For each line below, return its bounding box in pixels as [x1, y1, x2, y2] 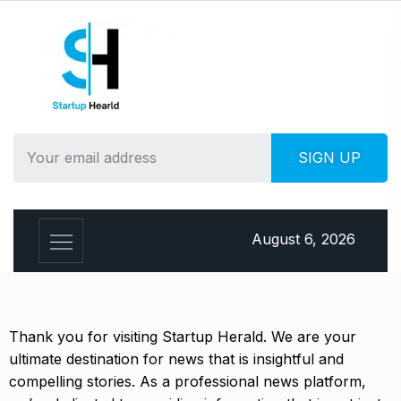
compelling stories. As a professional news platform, [9, 372, 366, 390]
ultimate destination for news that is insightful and [9, 350, 344, 368]
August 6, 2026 [252, 230, 355, 248]
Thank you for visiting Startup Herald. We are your [9, 328, 356, 346]
